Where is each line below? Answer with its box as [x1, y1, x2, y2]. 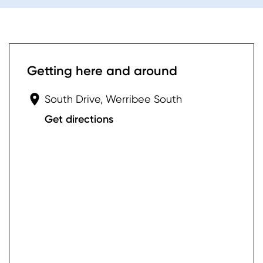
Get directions [45, 113, 113, 126]
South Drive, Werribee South [45, 93, 182, 106]
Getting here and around [27, 63, 177, 79]
